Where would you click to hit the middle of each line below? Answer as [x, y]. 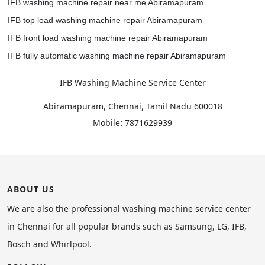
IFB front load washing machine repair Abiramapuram [108, 38]
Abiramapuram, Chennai [92, 106]
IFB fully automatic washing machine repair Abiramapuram [117, 56]
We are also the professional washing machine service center [129, 209]
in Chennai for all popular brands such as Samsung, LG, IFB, [127, 226]
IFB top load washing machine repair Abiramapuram [105, 20]
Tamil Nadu [169, 106]
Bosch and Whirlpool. [49, 244]
